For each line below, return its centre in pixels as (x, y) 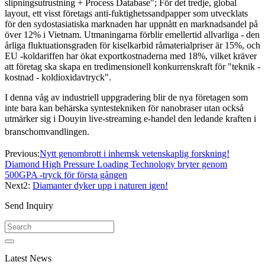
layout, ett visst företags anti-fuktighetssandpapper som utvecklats (126, 14)
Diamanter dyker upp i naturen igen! (100, 186)
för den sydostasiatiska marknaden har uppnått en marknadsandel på (131, 24)
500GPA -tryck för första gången (66, 175)
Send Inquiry (29, 206)
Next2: (19, 186)
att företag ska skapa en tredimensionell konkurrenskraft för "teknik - (132, 67)
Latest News (28, 258)
